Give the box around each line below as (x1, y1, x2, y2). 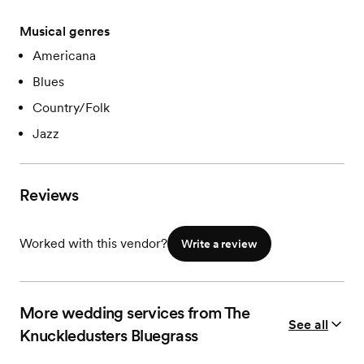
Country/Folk (32, 100, 110, 115)
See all (288, 316, 328, 332)
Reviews (19, 185, 79, 205)
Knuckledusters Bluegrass (19, 326, 198, 345)
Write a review (181, 237, 258, 250)
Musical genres (19, 24, 110, 39)
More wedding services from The (19, 303, 249, 323)
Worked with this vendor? (19, 236, 167, 251)
